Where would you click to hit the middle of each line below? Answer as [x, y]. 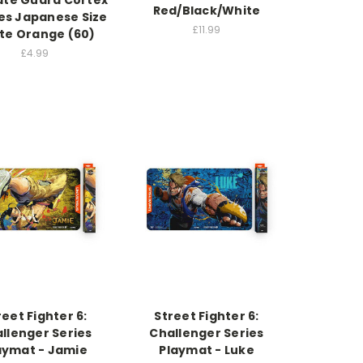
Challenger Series [207, 333]
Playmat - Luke [207, 350]
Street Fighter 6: [207, 316]
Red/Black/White [207, 11]
